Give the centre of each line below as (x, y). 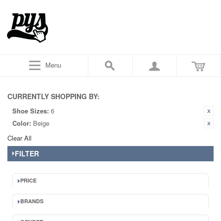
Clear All (19, 138)
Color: (22, 123)
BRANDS (32, 201)
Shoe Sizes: (31, 111)
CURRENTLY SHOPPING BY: (54, 96)
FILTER (27, 153)
